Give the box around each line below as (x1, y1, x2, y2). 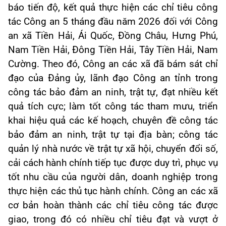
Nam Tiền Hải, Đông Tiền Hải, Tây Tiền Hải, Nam (8, 44, 218, 56)
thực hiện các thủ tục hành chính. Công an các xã (8, 186, 218, 197)
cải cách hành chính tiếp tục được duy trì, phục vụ (8, 157, 218, 169)
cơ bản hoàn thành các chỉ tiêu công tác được (8, 200, 218, 211)
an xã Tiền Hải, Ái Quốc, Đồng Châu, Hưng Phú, (8, 30, 218, 42)
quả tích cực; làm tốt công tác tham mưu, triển (8, 101, 218, 112)
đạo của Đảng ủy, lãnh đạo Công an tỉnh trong (8, 73, 218, 84)
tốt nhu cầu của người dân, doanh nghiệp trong (8, 172, 218, 183)
